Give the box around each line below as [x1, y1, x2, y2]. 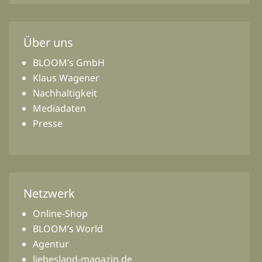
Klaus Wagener [33, 71, 99, 84]
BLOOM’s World [33, 222, 103, 235]
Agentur [33, 237, 69, 250]
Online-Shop [33, 206, 88, 220]
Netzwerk [23, 185, 75, 201]
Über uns [23, 34, 73, 50]
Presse [33, 116, 63, 130]
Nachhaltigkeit [33, 86, 97, 99]
